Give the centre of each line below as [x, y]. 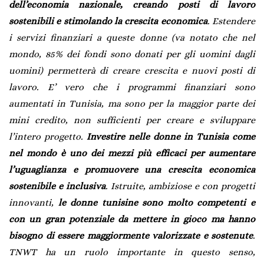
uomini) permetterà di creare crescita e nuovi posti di [132, 71]
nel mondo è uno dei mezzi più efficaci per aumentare [132, 153]
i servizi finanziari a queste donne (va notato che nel [132, 38]
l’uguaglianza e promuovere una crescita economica [132, 170]
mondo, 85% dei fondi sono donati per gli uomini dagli [132, 54]
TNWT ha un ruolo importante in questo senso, [132, 252]
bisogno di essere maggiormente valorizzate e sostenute [131, 236]
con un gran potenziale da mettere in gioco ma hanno [132, 219]
